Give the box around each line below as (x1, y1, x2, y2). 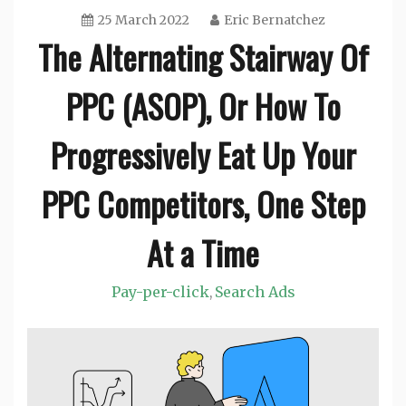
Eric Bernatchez (223, 11, 325, 28)
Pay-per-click (111, 282, 209, 301)
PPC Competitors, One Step (41, 179, 365, 227)
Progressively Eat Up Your (50, 130, 356, 179)
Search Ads (214, 282, 295, 301)
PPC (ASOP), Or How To (65, 81, 341, 130)
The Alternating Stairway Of (37, 32, 369, 81)
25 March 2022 (97, 11, 189, 28)
